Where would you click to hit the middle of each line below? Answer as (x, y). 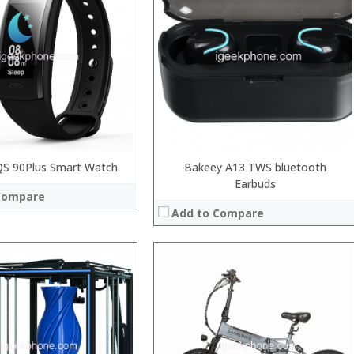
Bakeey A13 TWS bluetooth (256, 167)
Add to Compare (218, 213)
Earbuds (256, 183)
